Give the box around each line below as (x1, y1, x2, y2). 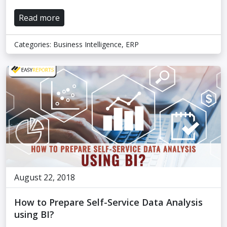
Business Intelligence (53, 40, 122, 49)
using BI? (14, 208, 54, 220)
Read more (19, 12, 60, 23)
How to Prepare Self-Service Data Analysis (14, 196, 203, 208)
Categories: (14, 40, 53, 49)
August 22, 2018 (14, 172, 75, 183)
